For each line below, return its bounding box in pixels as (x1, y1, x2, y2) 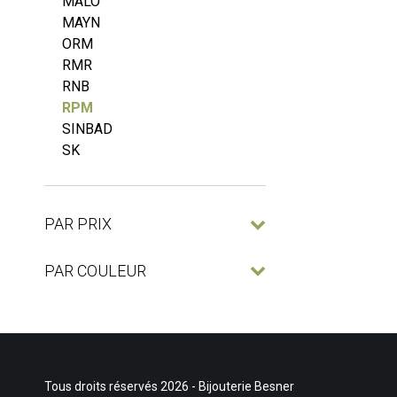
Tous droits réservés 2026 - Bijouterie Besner (44, 379, 294, 394)
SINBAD (62, 121, 113, 138)
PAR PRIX (44, 214, 112, 234)
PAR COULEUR (44, 261, 146, 280)
